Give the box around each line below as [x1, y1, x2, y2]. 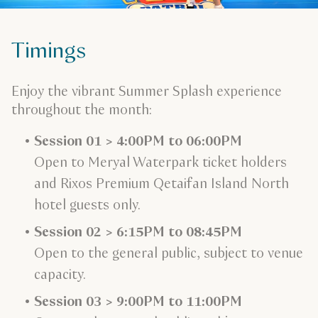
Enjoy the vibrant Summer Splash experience [11, 82, 282, 102]
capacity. [34, 265, 86, 285]
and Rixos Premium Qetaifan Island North [34, 175, 289, 194]
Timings [11, 36, 86, 67]
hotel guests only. [34, 196, 141, 216]
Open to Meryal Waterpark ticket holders [34, 153, 287, 173]
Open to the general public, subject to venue [34, 244, 303, 264]
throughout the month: [11, 101, 152, 121]
